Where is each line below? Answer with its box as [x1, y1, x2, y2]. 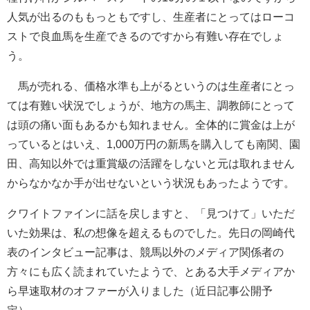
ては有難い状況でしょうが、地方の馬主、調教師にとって [7, 99, 295, 111]
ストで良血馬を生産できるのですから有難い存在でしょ [7, 30, 284, 42]
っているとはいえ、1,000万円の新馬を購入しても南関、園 [7, 138, 300, 149]
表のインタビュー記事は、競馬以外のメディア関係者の [7, 246, 284, 257]
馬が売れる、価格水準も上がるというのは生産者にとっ [7, 80, 295, 91]
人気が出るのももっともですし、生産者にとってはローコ [7, 10, 295, 22]
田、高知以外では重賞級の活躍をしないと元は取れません [7, 157, 295, 169]
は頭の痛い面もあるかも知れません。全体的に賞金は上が [7, 118, 295, 130]
